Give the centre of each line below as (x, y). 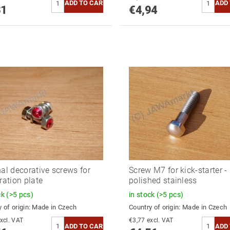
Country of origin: (156, 207)
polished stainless (163, 181)
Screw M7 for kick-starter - (178, 170)
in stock (142, 195)
